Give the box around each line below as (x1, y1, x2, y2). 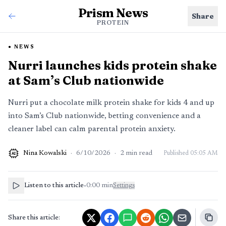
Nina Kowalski (23, 150, 67, 157)
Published (163, 150, 190, 156)
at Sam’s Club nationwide (8, 73, 164, 88)
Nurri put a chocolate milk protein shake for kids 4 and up (8, 99, 214, 107)
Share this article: (8, 214, 60, 221)
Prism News (78, 6, 148, 20)
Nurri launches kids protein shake (8, 58, 217, 73)
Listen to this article (24, 182, 84, 189)
